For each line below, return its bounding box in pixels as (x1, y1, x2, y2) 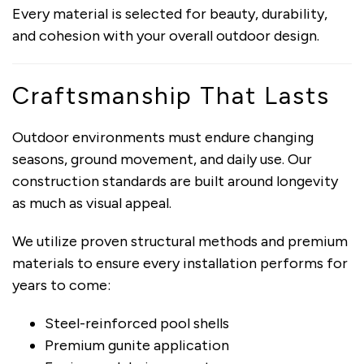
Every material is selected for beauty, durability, (12, 4, 327, 23)
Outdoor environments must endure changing (12, 128, 314, 146)
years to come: (12, 275, 110, 294)
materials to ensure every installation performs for (12, 253, 348, 272)
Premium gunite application (45, 336, 229, 354)
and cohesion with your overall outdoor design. (12, 26, 319, 45)
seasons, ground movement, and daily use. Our (12, 149, 312, 168)
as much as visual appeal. (12, 193, 171, 212)
